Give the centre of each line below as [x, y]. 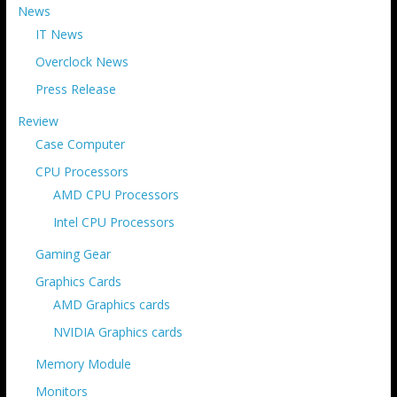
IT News [59, 34]
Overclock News [82, 61]
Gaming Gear [73, 253]
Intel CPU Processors [113, 222]
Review [38, 121]
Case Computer [80, 144]
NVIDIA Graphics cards [117, 331]
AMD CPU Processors [116, 194]
